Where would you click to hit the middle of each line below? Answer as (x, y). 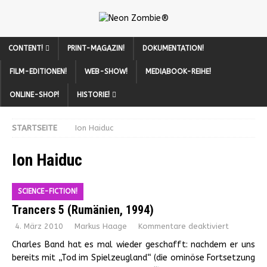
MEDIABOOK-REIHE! (178, 72)
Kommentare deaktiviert (184, 226)
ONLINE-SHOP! (34, 95)
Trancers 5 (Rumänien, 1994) (83, 210)
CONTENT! (26, 48)
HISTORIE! (93, 95)
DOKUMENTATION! (173, 48)
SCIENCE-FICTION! (48, 191)
